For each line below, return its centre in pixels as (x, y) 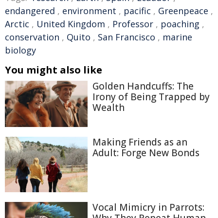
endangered (30, 11)
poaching (180, 24)
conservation (32, 37)
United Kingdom (71, 24)
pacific (137, 11)
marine (177, 37)
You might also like (54, 70)
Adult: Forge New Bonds (146, 153)
